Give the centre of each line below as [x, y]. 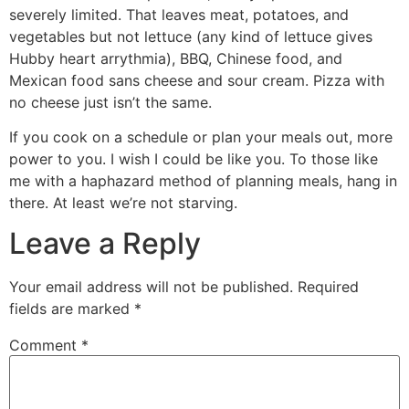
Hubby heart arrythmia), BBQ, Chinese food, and [176, 58]
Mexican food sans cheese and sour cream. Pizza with [197, 80]
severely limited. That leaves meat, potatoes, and [179, 14]
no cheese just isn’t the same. [110, 102]
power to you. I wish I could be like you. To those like [194, 158]
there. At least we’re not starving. [123, 202]
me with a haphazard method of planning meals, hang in [203, 180]
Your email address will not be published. [151, 287]
